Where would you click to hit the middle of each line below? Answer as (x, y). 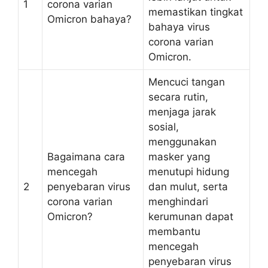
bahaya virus (179, 27)
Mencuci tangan (187, 82)
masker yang (179, 157)
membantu (174, 232)
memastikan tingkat (196, 12)
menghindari (178, 202)
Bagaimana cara (86, 157)
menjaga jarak (182, 112)
